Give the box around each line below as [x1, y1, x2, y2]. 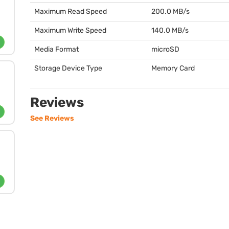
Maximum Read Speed [34, 7, 107, 16]
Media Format [34, 45, 79, 54]
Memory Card [151, 64, 195, 73]
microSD [151, 45, 179, 54]
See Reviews [30, 114, 74, 123]
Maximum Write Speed [34, 26, 106, 35]
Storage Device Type [34, 64, 102, 73]
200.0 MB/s [151, 7, 190, 16]
